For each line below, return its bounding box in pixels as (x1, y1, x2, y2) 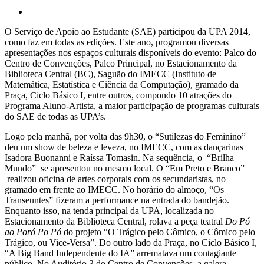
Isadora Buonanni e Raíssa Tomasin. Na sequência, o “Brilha (5, 152, 234, 163)
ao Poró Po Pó (5, 226, 61, 237)
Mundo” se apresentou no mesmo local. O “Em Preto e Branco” (5, 163, 245, 173)
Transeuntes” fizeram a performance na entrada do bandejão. (5, 194, 229, 205)
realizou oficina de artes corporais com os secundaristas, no (5, 173, 226, 184)
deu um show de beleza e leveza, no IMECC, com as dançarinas (5, 141, 243, 152)
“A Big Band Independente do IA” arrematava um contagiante (5, 247, 236, 258)
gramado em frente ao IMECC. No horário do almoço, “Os (5, 184, 224, 194)
